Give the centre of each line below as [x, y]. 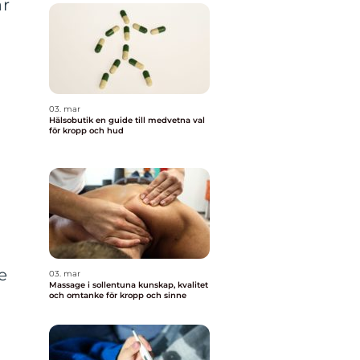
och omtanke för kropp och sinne [118, 295]
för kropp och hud [86, 131]
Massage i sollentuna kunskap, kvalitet [94, 285]
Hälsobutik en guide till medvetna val [72, 120]
